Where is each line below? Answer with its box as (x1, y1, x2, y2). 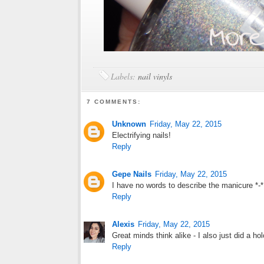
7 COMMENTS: (87, 98, 141, 105)
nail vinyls (138, 71, 172, 82)
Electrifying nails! (112, 131, 171, 140)
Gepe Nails (112, 170, 151, 179)
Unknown (112, 120, 146, 129)
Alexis (112, 220, 134, 229)
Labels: (111, 71, 138, 82)
